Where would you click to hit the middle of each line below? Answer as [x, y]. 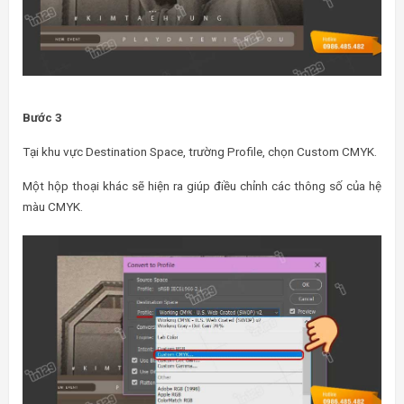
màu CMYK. [53, 207]
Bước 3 [42, 118]
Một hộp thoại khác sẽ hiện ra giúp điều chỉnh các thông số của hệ [202, 186]
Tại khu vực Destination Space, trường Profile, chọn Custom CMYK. [200, 152]
